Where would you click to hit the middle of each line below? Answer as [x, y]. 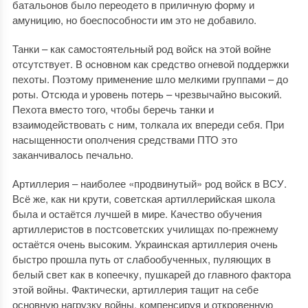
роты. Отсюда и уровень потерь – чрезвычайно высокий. [147, 94]
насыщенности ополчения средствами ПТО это [124, 139]
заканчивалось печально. [73, 154]
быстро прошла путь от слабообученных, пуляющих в [141, 259]
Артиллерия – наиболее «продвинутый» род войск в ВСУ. [149, 183]
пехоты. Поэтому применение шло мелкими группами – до [150, 79]
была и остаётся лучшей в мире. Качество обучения [137, 213]
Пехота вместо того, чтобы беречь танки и [113, 109]
